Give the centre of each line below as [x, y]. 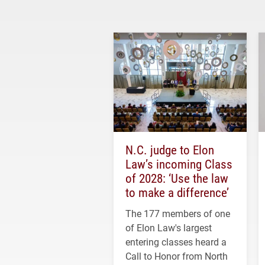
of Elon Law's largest [169, 228]
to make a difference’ [177, 193]
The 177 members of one [178, 214]
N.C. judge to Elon [170, 150]
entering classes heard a [176, 242]
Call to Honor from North [177, 256]
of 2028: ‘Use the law [177, 178]
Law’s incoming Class [179, 164]
